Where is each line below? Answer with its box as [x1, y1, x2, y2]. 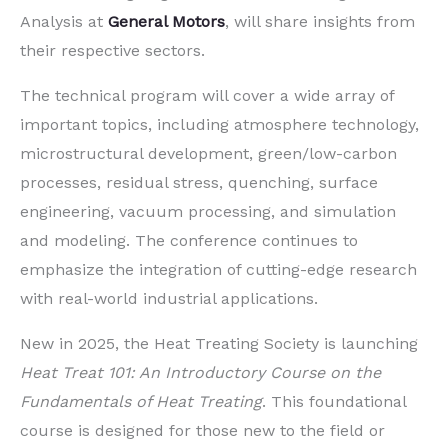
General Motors [108, 12, 225, 32]
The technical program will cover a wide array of [20, 86, 394, 106]
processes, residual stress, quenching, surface [20, 173, 378, 193]
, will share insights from [225, 12, 415, 32]
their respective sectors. [20, 41, 205, 61]
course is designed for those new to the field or [20, 421, 385, 441]
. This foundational [262, 392, 406, 412]
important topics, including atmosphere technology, [20, 115, 419, 135]
